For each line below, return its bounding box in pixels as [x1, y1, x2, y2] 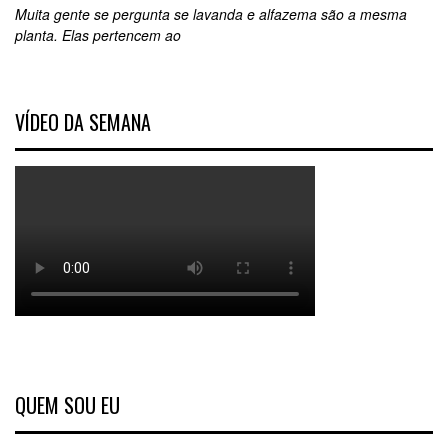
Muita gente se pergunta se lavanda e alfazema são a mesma [15, 4, 407, 25]
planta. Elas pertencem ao [15, 25, 181, 46]
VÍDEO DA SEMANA [15, 107, 151, 138]
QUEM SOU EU [15, 390, 120, 421]
